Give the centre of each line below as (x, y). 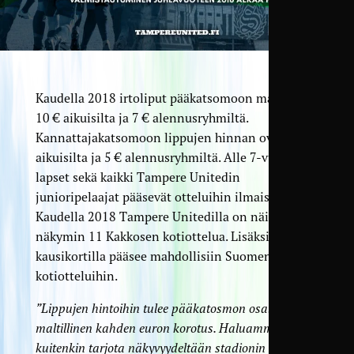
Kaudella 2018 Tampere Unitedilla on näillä (159, 216)
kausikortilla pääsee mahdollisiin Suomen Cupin (172, 256)
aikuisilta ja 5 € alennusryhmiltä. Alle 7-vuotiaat (171, 157)
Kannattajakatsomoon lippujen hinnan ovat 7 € (169, 137)
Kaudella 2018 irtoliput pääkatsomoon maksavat (172, 98)
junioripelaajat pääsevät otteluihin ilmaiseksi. (164, 196)
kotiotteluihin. (76, 275)
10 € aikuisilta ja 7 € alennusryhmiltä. (141, 117)
